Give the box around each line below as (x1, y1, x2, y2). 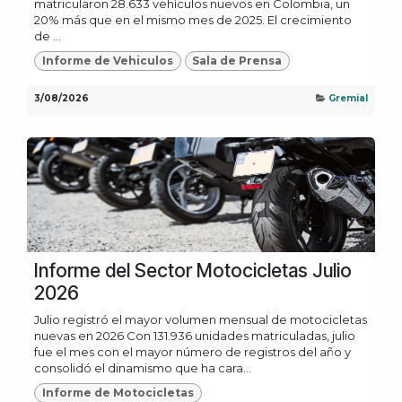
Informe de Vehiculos (41, 53, 173, 67)
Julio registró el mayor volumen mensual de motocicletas (34, 312, 367, 328)
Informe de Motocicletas (41, 386, 194, 400)
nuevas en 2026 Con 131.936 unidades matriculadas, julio (34, 328, 355, 344)
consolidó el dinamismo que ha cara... (34, 361, 251, 376)
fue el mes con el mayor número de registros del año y (34, 345, 351, 360)
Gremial (328, 92, 368, 105)
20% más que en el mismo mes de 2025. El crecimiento (34, 12, 352, 27)
